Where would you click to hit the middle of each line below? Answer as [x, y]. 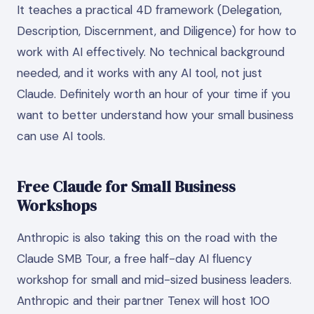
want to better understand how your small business [155, 115]
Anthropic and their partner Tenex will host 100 [143, 300]
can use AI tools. [61, 136]
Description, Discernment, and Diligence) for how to [157, 31]
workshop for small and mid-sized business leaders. [154, 279]
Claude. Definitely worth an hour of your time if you [153, 94]
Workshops [57, 205]
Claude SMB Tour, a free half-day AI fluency [134, 258]
